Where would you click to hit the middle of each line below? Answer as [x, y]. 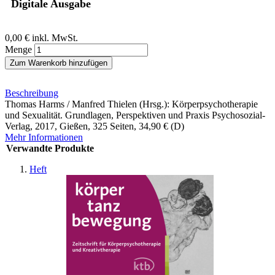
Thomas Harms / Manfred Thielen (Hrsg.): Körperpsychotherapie [131, 104]
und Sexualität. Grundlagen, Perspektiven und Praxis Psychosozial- [135, 115]
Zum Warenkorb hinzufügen [59, 63]
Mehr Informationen [44, 137]
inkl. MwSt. [55, 37]
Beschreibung [32, 93]
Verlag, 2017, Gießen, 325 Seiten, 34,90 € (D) [95, 126]
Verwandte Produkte [50, 148]
